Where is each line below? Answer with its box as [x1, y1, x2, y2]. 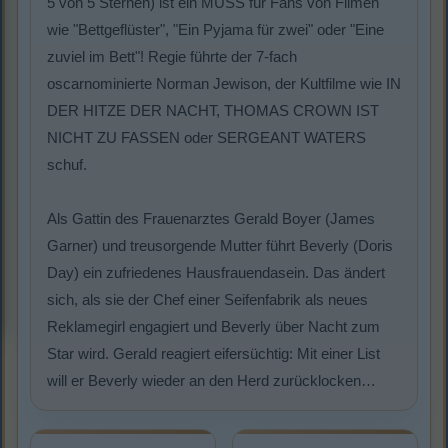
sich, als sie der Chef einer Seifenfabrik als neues [47, 291, 368, 309]
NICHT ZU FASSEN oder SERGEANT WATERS [47, 129, 366, 147]
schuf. [47, 156, 87, 174]
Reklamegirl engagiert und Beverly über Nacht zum [47, 318, 380, 336]
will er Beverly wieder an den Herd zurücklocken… [47, 372, 376, 390]
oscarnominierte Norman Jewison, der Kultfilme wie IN [47, 75, 401, 93]
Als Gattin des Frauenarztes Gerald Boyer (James [47, 210, 375, 228]
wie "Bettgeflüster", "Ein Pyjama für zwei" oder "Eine [47, 21, 384, 39]
